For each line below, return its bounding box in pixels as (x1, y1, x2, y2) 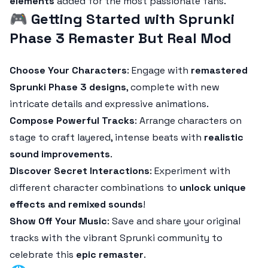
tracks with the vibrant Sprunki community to (10, 232, 223, 244)
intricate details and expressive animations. (10, 98, 209, 110)
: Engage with (127, 64, 191, 77)
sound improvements (10, 148, 110, 160)
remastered (191, 64, 248, 77)
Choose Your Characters (10, 64, 127, 77)
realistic (204, 131, 243, 144)
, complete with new (126, 81, 220, 93)
